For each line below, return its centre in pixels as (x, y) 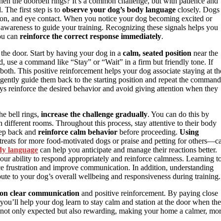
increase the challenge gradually (94, 114)
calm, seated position (157, 53)
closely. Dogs (198, 9)
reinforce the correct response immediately (91, 36)
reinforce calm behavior (78, 132)
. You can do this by (178, 114)
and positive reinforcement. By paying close (149, 193)
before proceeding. (148, 132)
